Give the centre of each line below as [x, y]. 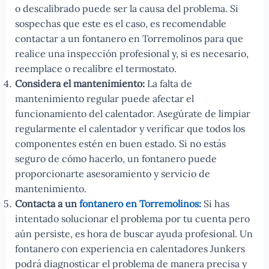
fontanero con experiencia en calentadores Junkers [130, 249]
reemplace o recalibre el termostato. [95, 69]
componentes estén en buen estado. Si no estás [120, 144]
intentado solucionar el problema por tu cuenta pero [132, 219]
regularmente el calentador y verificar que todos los [130, 129]
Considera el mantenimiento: [80, 84]
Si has [215, 204]
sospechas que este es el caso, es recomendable [120, 24]
